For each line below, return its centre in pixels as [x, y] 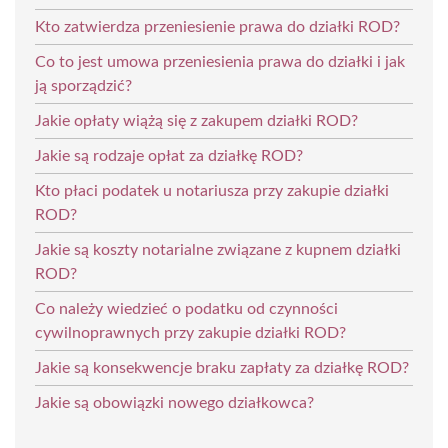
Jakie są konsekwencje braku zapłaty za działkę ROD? [222, 367]
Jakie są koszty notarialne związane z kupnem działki [218, 249]
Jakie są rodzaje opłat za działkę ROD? [169, 155]
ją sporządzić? [83, 85]
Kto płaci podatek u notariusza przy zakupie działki [212, 190]
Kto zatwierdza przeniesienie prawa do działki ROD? [217, 26]
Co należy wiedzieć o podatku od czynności [186, 308]
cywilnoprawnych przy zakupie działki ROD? [190, 332]
